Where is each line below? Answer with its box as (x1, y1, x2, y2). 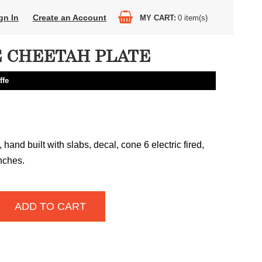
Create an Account (32, 13, 106, 22)
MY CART (139, 13, 174, 22)
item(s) (184, 13, 208, 22)
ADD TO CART (14, 201, 86, 212)
